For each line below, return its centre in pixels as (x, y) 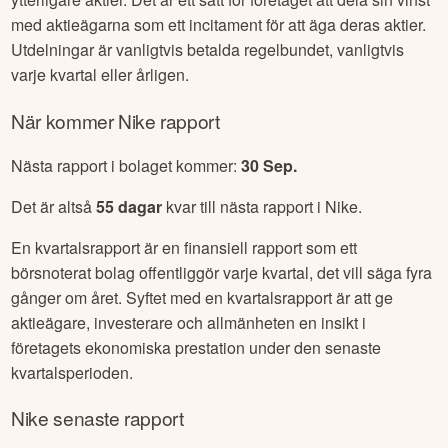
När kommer (64, 120)
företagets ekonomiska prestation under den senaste (196, 347)
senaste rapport (116, 418)
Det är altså (54, 206)
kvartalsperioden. (72, 372)
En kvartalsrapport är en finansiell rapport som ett (184, 247)
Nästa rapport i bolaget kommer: (126, 165)
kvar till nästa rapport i (244, 206)
